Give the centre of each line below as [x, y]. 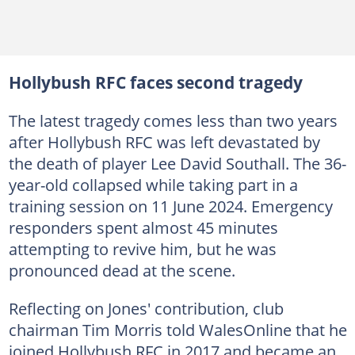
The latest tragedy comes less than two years [173, 120]
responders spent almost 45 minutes [143, 227]
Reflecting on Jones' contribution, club [146, 308]
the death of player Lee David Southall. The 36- [177, 163]
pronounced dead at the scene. [122, 270]
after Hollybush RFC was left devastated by [164, 141]
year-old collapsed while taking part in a [153, 184]
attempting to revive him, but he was [142, 248]
